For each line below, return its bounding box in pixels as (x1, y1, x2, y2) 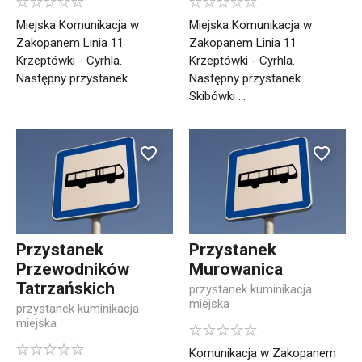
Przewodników (16, 259, 129, 279)
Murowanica (189, 259, 283, 279)
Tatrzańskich (16, 278, 115, 298)
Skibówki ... (189, 89, 246, 104)
